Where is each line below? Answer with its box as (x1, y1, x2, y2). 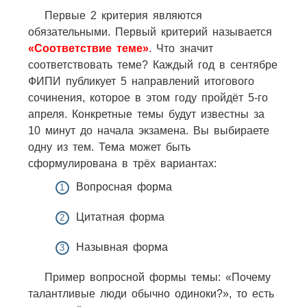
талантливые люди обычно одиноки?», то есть (27, 287, 274, 299)
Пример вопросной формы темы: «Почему (44, 271, 271, 283)
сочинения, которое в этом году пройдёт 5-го (27, 91, 268, 103)
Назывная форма (75, 241, 168, 253)
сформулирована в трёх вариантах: (27, 157, 217, 169)
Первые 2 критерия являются (44, 9, 202, 21)
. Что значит (148, 42, 213, 54)
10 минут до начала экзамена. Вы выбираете (27, 124, 269, 136)
